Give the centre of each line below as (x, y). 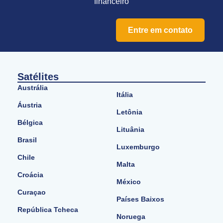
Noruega (131, 217)
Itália (125, 95)
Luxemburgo (138, 147)
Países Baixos (140, 199)
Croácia (30, 175)
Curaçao (32, 192)
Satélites (38, 77)
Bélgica (30, 123)
